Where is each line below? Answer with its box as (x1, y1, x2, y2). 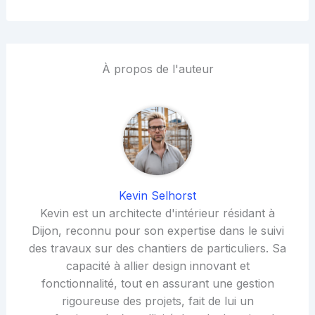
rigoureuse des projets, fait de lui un (61, 293, 254, 308)
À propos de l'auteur (101, 61, 214, 76)
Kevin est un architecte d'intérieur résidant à (40, 205, 275, 220)
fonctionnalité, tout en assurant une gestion (41, 276, 274, 290)
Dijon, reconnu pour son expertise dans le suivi (31, 223, 284, 238)
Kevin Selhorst (119, 188, 196, 202)
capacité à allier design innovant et (65, 258, 250, 273)
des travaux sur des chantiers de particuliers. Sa (29, 240, 286, 255)
